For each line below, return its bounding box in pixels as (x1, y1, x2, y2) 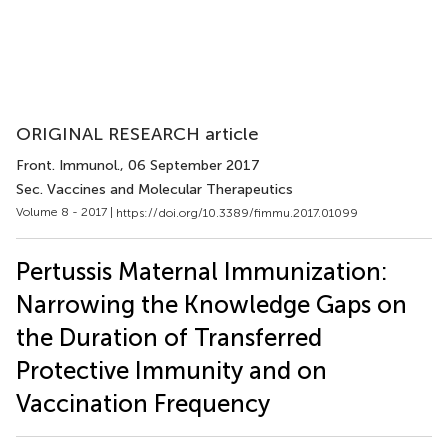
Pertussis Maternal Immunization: (16, 256, 388, 286)
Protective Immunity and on (16, 355, 327, 385)
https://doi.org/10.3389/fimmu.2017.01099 (116, 205, 358, 220)
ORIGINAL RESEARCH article (16, 123, 259, 145)
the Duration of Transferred (16, 322, 322, 352)
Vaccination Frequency (16, 388, 270, 418)
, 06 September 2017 (120, 157, 260, 174)
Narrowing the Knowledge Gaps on (16, 289, 407, 319)
